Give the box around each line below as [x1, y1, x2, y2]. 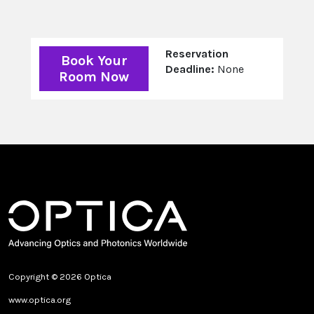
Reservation [165, 47, 228, 61]
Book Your [60, 53, 128, 69]
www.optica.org [8, 294, 71, 306]
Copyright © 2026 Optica [8, 271, 111, 282]
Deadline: [165, 62, 214, 76]
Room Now [59, 69, 129, 86]
